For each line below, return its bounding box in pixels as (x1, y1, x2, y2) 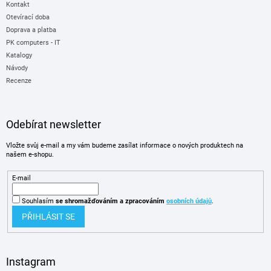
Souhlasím (21, 197, 56, 205)
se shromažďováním (55, 197, 118, 205)
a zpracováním (117, 197, 166, 205)
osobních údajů (166, 197, 212, 205)
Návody (6, 64, 28, 73)
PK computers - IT (6, 39, 60, 47)
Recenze (6, 77, 31, 85)
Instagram (6, 255, 56, 269)
